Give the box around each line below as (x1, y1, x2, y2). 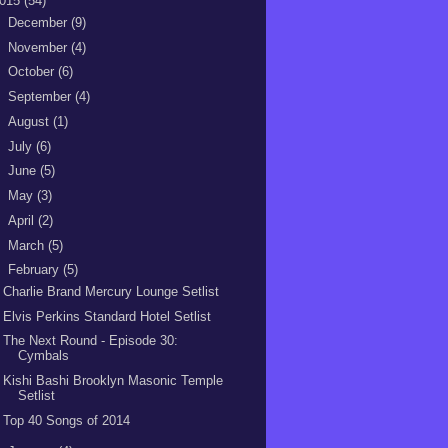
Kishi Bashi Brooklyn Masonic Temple (3, 373, 224, 388)
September (7, 89, 75, 104)
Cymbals (18, 348, 70, 364)
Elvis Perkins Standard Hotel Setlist (3, 308, 212, 324)
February (7, 262, 63, 278)
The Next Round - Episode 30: (3, 333, 179, 349)
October (7, 64, 58, 80)
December (7, 14, 71, 30)
